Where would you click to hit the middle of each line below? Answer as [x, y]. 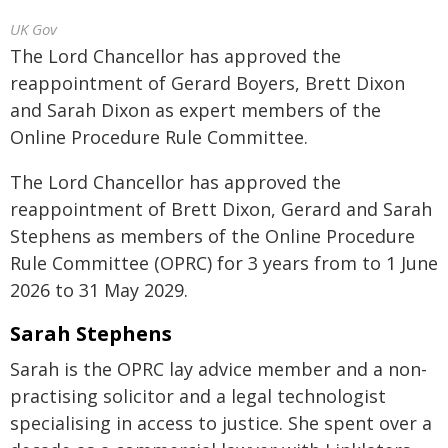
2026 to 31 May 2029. [99, 290]
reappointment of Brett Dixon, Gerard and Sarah [221, 209]
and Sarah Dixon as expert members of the [195, 110]
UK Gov [33, 29]
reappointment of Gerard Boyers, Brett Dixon [207, 83]
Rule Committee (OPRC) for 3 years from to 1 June [224, 263]
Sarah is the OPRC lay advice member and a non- [218, 369]
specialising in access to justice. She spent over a [221, 423]
